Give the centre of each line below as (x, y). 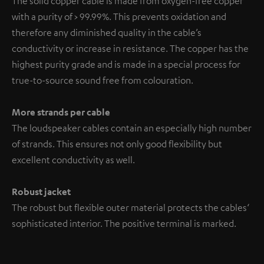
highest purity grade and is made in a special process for (126, 64)
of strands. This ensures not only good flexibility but (117, 143)
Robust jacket (41, 191)
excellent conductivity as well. (73, 159)
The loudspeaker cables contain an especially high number (132, 128)
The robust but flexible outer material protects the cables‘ (131, 207)
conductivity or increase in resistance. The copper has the (130, 48)
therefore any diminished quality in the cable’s (107, 32)
